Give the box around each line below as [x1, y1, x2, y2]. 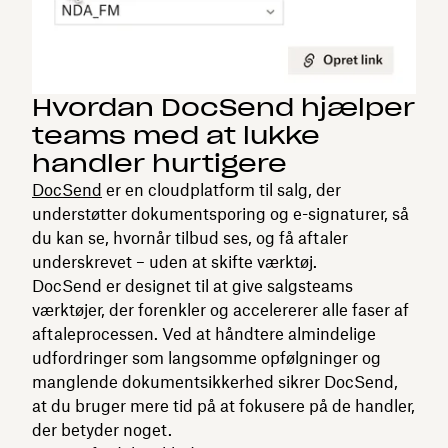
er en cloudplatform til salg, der [102, 179, 341, 200]
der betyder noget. [32, 419, 172, 440]
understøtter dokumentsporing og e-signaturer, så [32, 203, 409, 224]
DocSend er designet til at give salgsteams [32, 275, 353, 296]
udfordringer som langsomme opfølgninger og [32, 347, 381, 368]
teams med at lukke [32, 119, 320, 151]
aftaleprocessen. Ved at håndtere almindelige [32, 323, 376, 344]
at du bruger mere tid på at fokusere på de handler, [32, 395, 415, 416]
